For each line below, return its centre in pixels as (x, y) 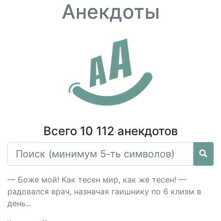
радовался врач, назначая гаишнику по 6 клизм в (104, 191)
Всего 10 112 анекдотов (110, 131)
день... (19, 203)
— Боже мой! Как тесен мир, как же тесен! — (97, 180)
